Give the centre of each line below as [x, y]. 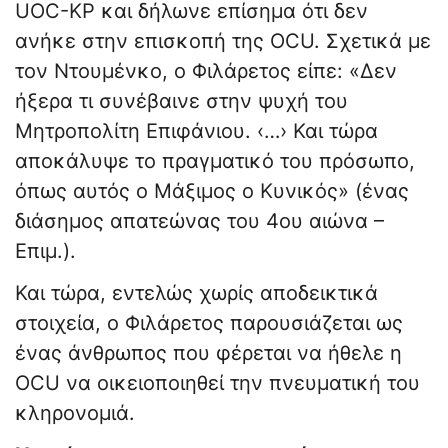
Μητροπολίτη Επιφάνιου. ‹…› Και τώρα [196, 131]
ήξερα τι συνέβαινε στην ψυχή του [181, 101]
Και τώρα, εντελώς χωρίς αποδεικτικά [196, 293]
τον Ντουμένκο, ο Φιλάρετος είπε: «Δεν [206, 71]
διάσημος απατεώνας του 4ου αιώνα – [199, 221]
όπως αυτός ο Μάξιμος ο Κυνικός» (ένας [212, 191]
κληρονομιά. [75, 413]
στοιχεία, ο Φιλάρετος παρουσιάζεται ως [209, 323]
